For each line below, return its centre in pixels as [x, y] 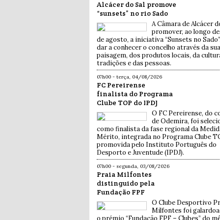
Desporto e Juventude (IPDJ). [140, 153]
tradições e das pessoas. [134, 63]
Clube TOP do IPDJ [127, 103]
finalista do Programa [135, 94]
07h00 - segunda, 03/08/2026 [133, 166]
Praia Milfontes [124, 175]
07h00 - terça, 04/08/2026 [129, 77]
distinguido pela [126, 183]
